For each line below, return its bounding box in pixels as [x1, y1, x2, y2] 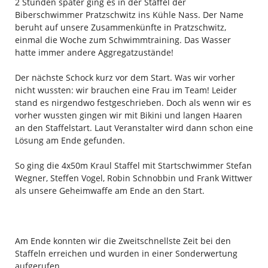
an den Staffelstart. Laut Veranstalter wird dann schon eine [14, 121, 253, 133]
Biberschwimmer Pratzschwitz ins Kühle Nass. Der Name [14, 8, 243, 20]
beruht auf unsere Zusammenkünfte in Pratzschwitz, [14, 21, 226, 33]
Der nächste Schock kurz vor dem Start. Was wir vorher [14, 71, 235, 83]
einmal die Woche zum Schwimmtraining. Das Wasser [14, 33, 231, 45]
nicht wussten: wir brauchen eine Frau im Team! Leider [14, 84, 237, 96]
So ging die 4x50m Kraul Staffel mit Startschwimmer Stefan [14, 159, 252, 171]
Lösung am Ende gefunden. [14, 134, 125, 146]
